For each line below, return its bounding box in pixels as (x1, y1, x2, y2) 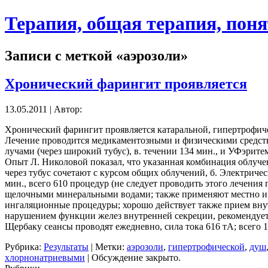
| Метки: (89, 241, 127, 252)
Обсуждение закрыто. (92, 252, 181, 263)
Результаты (44, 241, 89, 252)
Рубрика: (5, 241, 44, 252)
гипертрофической (168, 241, 245, 252)
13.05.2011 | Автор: (5, 103, 82, 114)
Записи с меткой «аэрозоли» (5, 47, 188, 63)
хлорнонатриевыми (5, 252, 85, 263)
